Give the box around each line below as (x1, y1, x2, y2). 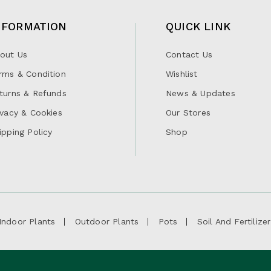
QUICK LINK (166, 19, 230, 33)
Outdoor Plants (74, 216, 139, 226)
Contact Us (166, 49, 212, 59)
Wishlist (166, 68, 198, 79)
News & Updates (166, 88, 235, 98)
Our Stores (166, 107, 211, 117)
